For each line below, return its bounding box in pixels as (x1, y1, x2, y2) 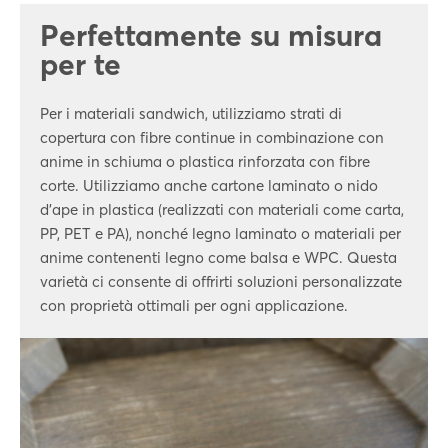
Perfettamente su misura (40, 17, 382, 54)
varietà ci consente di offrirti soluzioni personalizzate (40, 272, 402, 291)
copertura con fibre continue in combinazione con (40, 128, 384, 147)
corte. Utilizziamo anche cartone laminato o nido (40, 176, 378, 195)
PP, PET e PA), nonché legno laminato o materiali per (40, 224, 401, 243)
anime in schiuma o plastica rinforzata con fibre (40, 152, 370, 171)
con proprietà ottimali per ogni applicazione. (40, 296, 348, 315)
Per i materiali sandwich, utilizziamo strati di (40, 104, 342, 123)
